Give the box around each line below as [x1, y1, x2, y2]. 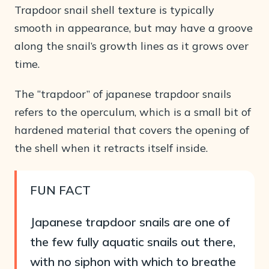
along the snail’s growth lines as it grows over [14, 39, 249, 53]
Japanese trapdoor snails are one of [30, 214, 230, 229]
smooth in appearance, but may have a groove [14, 21, 253, 35]
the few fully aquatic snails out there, [30, 234, 235, 249]
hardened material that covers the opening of [14, 123, 249, 137]
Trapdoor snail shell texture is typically [14, 3, 214, 17]
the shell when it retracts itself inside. [14, 141, 208, 155]
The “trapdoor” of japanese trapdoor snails [14, 87, 231, 101]
